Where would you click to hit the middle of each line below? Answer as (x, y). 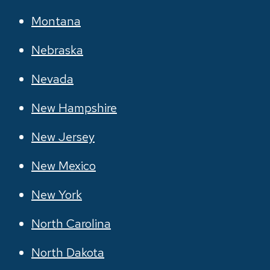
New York (57, 195)
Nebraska (57, 50)
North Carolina (71, 224)
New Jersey (63, 137)
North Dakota (68, 253)
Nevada (52, 79)
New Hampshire (74, 108)
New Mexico (64, 166)
